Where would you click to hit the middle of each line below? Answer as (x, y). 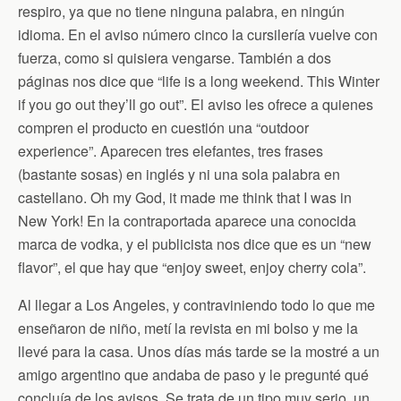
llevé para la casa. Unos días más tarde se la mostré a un (199, 351)
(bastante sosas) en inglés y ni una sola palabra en (179, 174)
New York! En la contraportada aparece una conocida (187, 221)
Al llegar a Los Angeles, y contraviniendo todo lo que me (196, 305)
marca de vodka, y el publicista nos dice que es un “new (195, 244)
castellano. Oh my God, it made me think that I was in (185, 197)
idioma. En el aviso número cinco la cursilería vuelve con (198, 34)
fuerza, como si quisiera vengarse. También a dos (175, 58)
